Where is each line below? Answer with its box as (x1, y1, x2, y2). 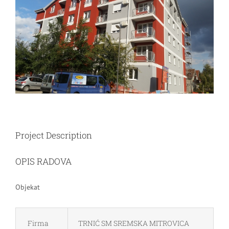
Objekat (15, 182, 40, 192)
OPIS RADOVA (15, 155, 72, 167)
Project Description (15, 129, 92, 141)
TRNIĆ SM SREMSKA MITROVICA (78, 218, 189, 228)
